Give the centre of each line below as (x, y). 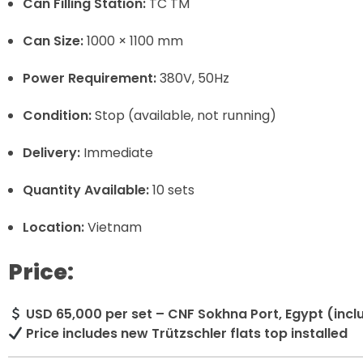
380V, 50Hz (192, 78)
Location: (53, 227)
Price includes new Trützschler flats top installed (187, 334)
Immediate (116, 152)
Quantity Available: (85, 190)
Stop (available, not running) (184, 115)
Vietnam (113, 227)
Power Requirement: (89, 78)
